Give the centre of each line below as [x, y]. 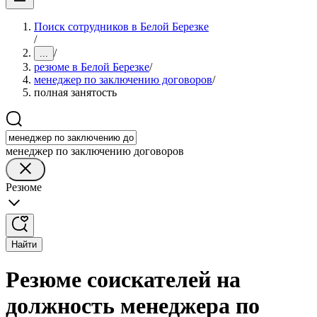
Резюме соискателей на [123, 280]
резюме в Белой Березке [92, 67]
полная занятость [75, 92]
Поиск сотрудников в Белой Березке [121, 27]
